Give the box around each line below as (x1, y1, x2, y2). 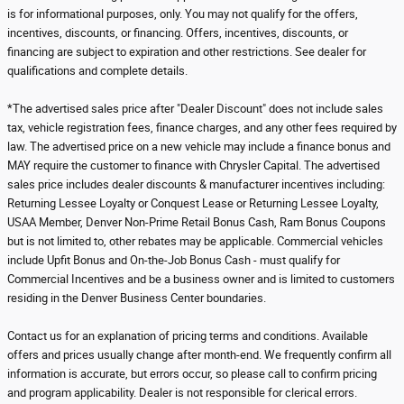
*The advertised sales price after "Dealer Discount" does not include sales (7, 102, 383, 115)
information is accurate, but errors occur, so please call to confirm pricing (7, 367, 377, 381)
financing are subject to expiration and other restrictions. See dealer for (7, 45, 366, 59)
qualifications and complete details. (7, 64, 188, 78)
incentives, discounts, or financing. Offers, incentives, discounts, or (7, 26, 348, 40)
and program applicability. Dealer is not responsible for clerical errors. (7, 386, 357, 399)
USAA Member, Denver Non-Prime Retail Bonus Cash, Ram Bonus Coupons (7, 216, 386, 229)
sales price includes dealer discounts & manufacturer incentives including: (7, 178, 385, 191)
